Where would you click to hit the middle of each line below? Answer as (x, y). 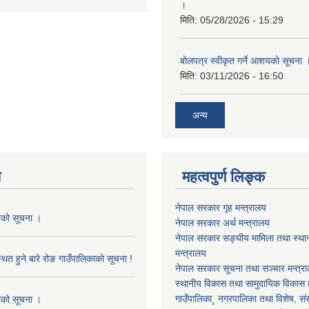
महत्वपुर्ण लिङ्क (223, 177)
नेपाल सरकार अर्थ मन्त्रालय (222, 222)
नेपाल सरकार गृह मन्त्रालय (221, 207)
